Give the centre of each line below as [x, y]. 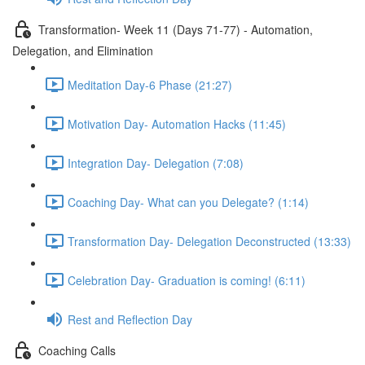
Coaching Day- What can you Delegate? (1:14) [188, 202]
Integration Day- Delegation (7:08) [156, 163]
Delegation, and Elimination [83, 51]
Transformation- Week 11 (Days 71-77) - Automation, [176, 29]
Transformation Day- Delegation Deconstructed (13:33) [209, 241]
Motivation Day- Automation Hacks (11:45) [177, 123]
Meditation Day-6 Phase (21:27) [150, 84]
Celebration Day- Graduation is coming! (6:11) [187, 280]
